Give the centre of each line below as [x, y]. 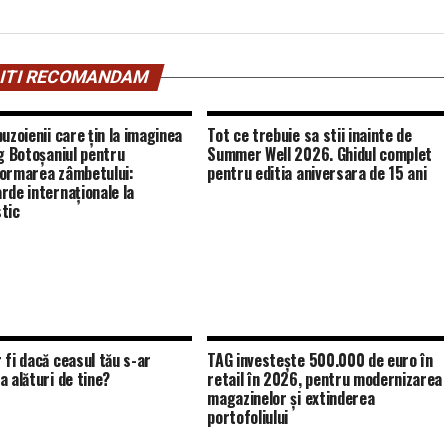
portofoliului [248, 417]
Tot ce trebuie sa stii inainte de [309, 135]
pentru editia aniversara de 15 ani [317, 173]
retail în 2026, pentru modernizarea [325, 379]
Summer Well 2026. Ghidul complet [320, 154]
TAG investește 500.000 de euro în [320, 360]
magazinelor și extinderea [291, 398]
